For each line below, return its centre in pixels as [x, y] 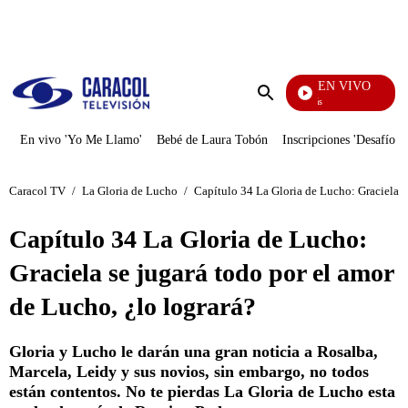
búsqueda [292, 127]
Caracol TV [37, 190]
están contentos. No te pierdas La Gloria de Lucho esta [202, 392]
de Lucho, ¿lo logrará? [133, 306]
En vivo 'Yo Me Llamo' [81, 140]
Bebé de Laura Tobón [212, 140]
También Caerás [287, 102]
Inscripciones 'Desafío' [340, 140]
